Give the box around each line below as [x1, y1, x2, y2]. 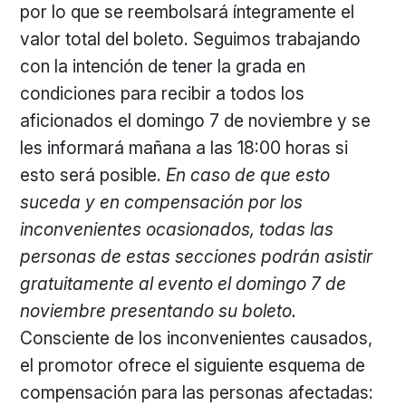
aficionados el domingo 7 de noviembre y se [20, 110, 372, 131]
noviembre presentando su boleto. [20, 300, 297, 322]
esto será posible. [20, 164, 167, 186]
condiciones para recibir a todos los [20, 82, 305, 104]
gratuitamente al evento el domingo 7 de [20, 273, 347, 295]
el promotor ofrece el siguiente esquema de [20, 354, 366, 376]
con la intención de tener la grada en [20, 55, 306, 77]
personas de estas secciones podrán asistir [20, 246, 373, 267]
